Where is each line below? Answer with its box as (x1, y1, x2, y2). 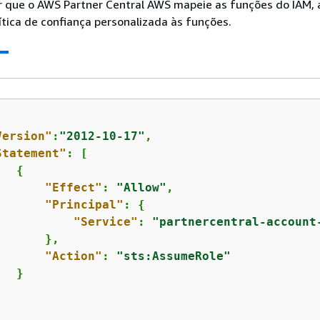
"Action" (44, 249, 102, 263)
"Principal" (44, 197, 124, 211)
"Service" (73, 214, 138, 229)
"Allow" (116, 180, 166, 194)
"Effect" (44, 180, 102, 194)
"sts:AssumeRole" (116, 249, 231, 263)
